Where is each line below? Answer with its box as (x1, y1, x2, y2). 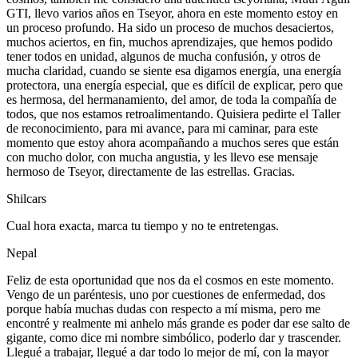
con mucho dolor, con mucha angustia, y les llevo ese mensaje (6, 149, 318, 164)
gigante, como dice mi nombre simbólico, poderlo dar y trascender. (6, 330, 341, 344)
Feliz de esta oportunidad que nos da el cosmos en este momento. (6, 272, 334, 287)
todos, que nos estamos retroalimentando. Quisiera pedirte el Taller (6, 106, 340, 121)
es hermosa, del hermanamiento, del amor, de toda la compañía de (6, 92, 336, 106)
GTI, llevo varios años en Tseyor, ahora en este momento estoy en (6, 6, 338, 20)
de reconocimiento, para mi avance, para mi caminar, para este (6, 121, 318, 135)
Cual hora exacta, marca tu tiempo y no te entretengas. (6, 218, 279, 233)
